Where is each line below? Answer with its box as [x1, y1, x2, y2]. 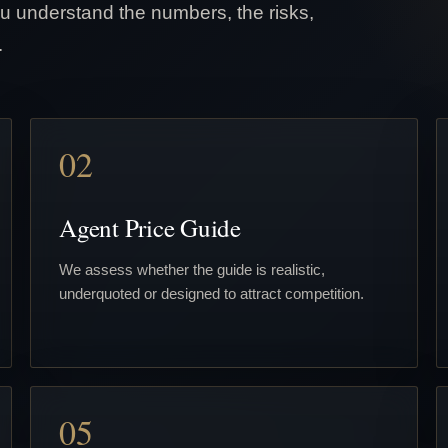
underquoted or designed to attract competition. [59, 284, 364, 302]
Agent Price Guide [59, 210, 241, 244]
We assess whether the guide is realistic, [59, 260, 325, 278]
